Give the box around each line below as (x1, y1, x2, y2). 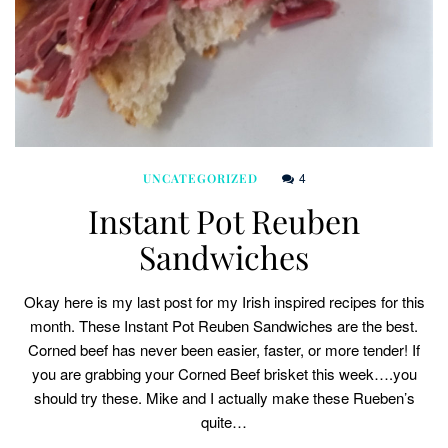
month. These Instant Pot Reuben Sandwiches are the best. (30, 315, 418, 337)
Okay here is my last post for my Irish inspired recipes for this (23, 291, 425, 313)
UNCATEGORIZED (142, 170, 258, 187)
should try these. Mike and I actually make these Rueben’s (33, 387, 415, 409)
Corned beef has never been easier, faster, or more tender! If (28, 339, 420, 361)
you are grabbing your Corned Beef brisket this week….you (31, 363, 417, 385)
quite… (201, 411, 247, 433)
